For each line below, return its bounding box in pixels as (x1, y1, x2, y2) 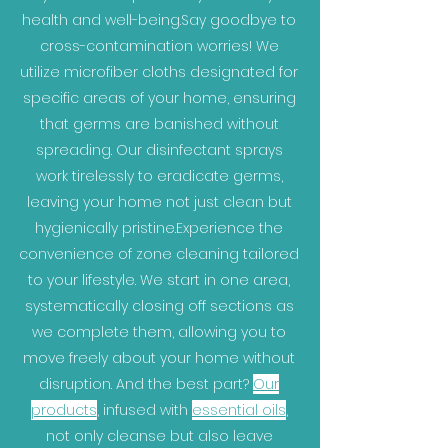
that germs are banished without (39, 114, 279, 134)
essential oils (191, 400, 286, 420)
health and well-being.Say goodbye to (22, 10, 296, 30)
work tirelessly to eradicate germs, (35, 166, 283, 186)
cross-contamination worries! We (39, 36, 279, 56)
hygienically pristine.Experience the (35, 218, 283, 238)
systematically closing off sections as (24, 296, 294, 316)
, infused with (96, 400, 192, 420)
